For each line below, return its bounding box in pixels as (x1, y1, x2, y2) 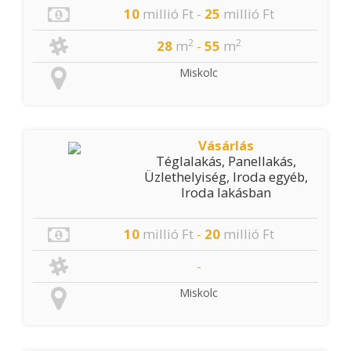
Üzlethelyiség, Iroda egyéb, (144, 168, 309, 186)
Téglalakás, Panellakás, (156, 152, 297, 170)
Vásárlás (198, 136, 255, 154)
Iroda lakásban (181, 183, 272, 201)
